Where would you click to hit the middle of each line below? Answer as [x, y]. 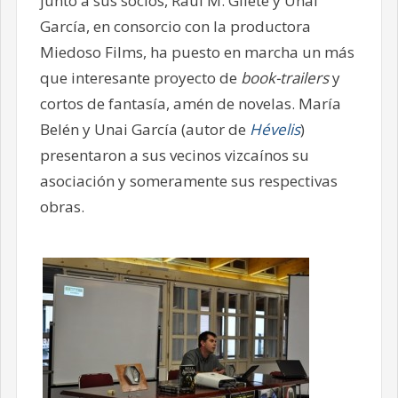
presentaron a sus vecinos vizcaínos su [174, 155]
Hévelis [275, 130]
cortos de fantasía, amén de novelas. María [190, 104]
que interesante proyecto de [140, 78]
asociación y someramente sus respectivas [188, 181]
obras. [62, 207]
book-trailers [284, 78]
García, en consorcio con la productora [175, 27]
